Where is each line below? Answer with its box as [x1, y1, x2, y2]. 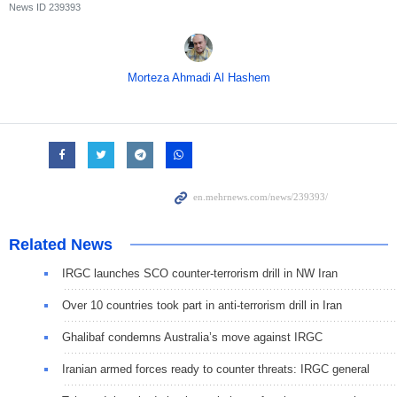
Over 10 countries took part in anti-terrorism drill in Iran [62, 298, 342, 312]
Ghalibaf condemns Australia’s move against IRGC [62, 330, 323, 344]
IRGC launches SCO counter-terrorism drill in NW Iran [62, 266, 338, 280]
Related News [9, 235, 113, 253]
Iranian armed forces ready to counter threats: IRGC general [62, 362, 370, 376]
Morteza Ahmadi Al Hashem [127, 70, 270, 84]
